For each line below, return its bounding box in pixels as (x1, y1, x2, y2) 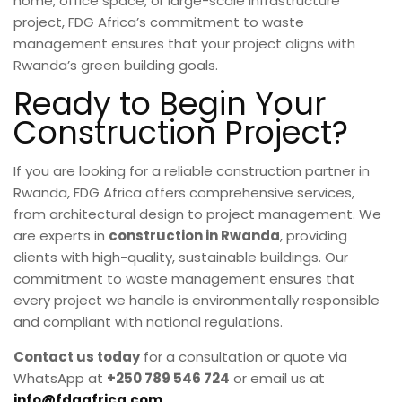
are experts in (13, 225, 109, 245)
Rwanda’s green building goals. (13, 55, 218, 74)
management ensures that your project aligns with (13, 33, 355, 53)
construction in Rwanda (109, 225, 280, 245)
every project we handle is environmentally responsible (13, 290, 380, 310)
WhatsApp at (13, 368, 107, 388)
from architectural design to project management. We (13, 204, 381, 223)
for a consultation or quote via (140, 346, 347, 366)
